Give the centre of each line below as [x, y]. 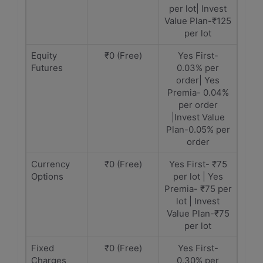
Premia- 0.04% [198, 92]
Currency [50, 164]
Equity [44, 55]
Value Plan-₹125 [198, 21]
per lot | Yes [198, 176]
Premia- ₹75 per [198, 189]
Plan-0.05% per [198, 129]
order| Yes [198, 80]
